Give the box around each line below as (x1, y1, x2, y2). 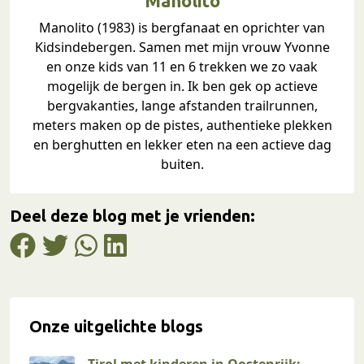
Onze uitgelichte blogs (29, 316, 203, 336)
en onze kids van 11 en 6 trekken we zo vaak (46, 57, 318, 76)
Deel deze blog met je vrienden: (10, 206, 255, 225)
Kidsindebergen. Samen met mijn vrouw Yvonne (34, 37, 330, 56)
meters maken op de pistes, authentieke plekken (32, 115, 332, 134)
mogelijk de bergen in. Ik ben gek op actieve (46, 76, 318, 95)
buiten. (160, 154, 204, 173)
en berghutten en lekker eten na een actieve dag (32, 135, 331, 154)
